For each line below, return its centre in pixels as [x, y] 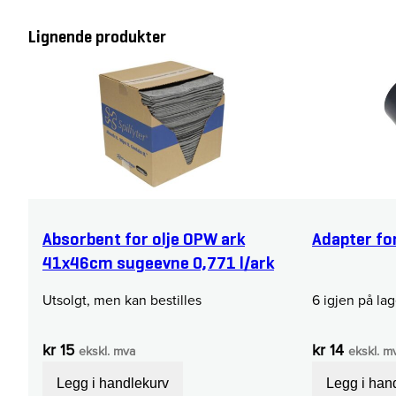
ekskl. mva [107, 351]
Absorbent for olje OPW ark [144, 239]
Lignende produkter [97, 37]
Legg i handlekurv [113, 383]
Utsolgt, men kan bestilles [122, 300]
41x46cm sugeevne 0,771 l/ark [158, 263]
